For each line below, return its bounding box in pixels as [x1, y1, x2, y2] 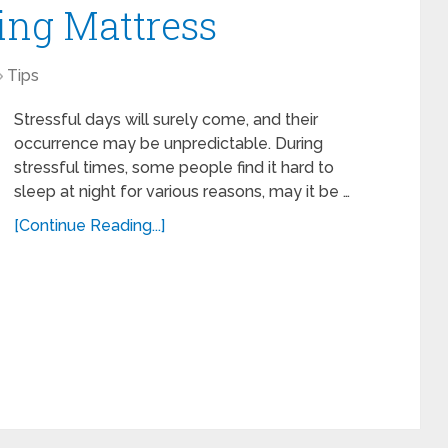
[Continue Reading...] [14, 216, 165, 235]
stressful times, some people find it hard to [14, 158, 334, 177]
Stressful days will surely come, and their [14, 110, 318, 129]
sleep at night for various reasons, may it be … [14, 182, 350, 201]
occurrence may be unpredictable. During [14, 134, 323, 153]
